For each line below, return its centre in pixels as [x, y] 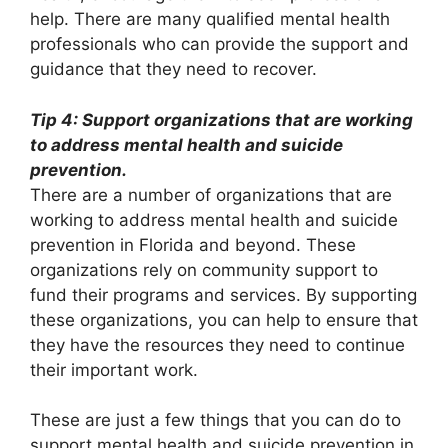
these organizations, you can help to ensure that [224, 319]
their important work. [114, 369]
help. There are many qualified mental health [210, 19]
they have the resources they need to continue [217, 344]
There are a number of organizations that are [211, 194]
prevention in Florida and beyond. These [193, 244]
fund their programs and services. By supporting [223, 294]
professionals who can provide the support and [219, 44]
